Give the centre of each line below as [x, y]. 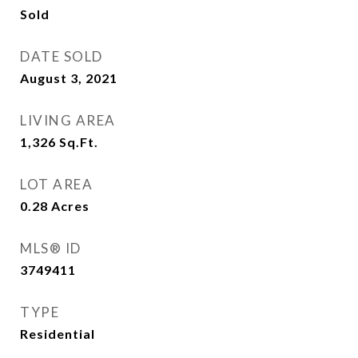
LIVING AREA [68, 120]
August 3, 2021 [69, 78]
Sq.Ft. [79, 142]
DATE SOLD [62, 56]
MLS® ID [51, 248]
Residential [58, 334]
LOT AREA [56, 184]
